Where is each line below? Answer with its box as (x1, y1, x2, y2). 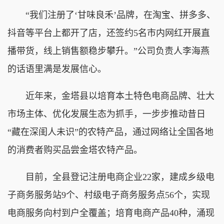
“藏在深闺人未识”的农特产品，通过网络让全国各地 (7, 126, 213, 137)
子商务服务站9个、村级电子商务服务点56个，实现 (7, 189, 210, 200)
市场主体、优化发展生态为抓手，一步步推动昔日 (7, 108, 205, 119)
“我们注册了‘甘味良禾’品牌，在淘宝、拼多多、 (7, 9, 215, 20)
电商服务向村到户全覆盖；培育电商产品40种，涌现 (7, 207, 214, 218)
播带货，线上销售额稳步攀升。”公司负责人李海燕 (7, 45, 209, 56)
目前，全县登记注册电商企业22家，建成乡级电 (7, 171, 214, 182)
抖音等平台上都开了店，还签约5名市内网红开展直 (7, 27, 210, 38)
